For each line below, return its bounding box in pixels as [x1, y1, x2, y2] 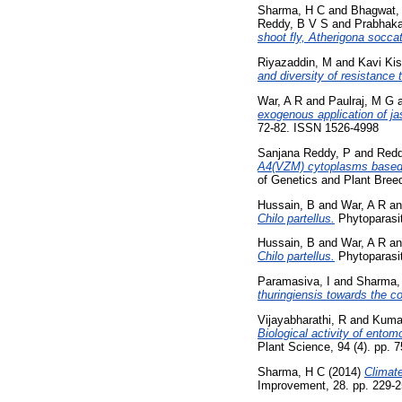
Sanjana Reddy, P [258, 145, 351, 160]
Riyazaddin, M [258, 56, 332, 70]
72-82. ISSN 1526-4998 [258, 121, 379, 135]
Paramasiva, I [258, 275, 330, 289]
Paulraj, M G [328, 94, 394, 109]
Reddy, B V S [258, 17, 328, 31]
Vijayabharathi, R [258, 313, 346, 328]
